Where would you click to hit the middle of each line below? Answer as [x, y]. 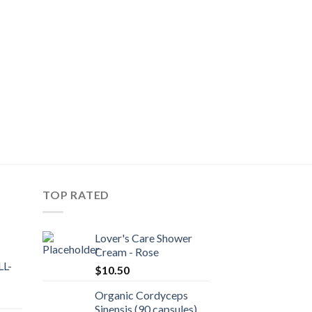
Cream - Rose [127, 251]
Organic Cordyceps [141, 295]
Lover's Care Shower [143, 237]
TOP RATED [76, 195]
